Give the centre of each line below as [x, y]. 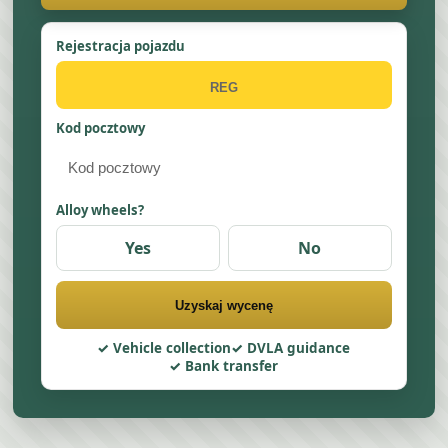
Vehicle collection [172, 348]
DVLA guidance [299, 348]
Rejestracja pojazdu [121, 46]
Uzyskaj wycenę [223, 305]
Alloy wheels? [100, 210]
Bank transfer [232, 366]
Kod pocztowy [101, 128]
